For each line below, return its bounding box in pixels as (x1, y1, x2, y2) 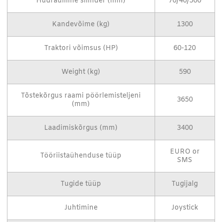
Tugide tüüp (60, 179, 102, 189)
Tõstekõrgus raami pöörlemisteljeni (21, 91, 141, 101)
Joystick (171, 203, 198, 213)
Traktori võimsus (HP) (44, 44, 118, 54)
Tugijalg (171, 179, 198, 189)
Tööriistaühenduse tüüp (40, 151, 122, 161)
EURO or (169, 147, 200, 157)
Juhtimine (64, 203, 98, 213)
